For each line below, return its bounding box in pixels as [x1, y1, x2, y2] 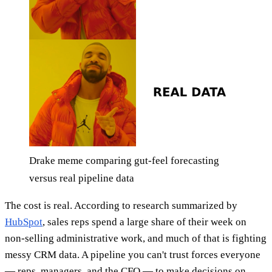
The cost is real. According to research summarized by [5, 199, 237, 211]
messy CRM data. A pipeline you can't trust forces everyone [5, 248, 260, 260]
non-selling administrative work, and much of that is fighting [5, 232, 267, 244]
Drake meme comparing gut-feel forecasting [29, 154, 219, 166]
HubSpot [5, 216, 42, 228]
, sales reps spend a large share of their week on [42, 216, 246, 228]
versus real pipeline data [29, 172, 134, 184]
